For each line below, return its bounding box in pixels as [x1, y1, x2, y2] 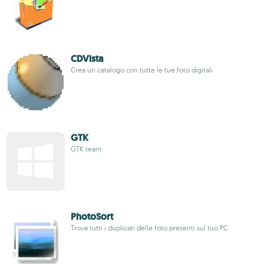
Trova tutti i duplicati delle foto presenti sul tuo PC [71, 223, 228, 232]
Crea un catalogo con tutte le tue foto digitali [71, 65, 213, 74]
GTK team [71, 144, 101, 153]
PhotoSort [71, 210, 113, 223]
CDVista [71, 52, 103, 65]
